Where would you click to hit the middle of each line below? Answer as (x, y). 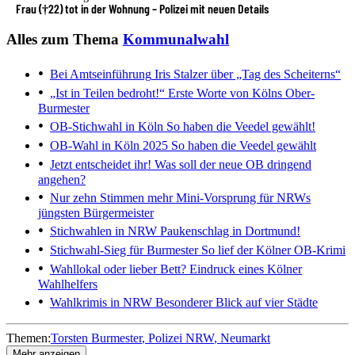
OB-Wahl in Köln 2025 (109, 146)
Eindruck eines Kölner (244, 269)
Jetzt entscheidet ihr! (101, 165)
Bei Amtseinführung (101, 74)
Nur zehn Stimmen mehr (111, 198)
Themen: (29, 338)
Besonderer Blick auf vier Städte (235, 303)
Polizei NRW (181, 338)
